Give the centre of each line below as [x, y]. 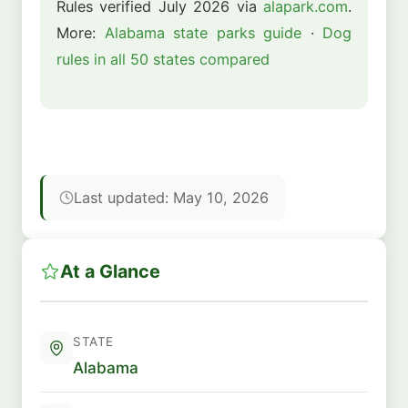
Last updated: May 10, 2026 [171, 198]
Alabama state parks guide [203, 32]
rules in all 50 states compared [163, 59]
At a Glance [110, 272]
